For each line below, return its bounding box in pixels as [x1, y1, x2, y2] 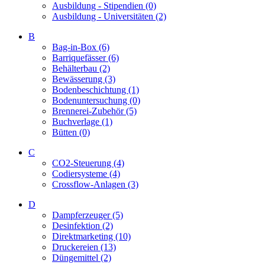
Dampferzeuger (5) [52, 210, 123, 220]
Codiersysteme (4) [52, 169, 120, 179]
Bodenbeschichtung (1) [52, 85, 139, 95]
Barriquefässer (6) [52, 53, 119, 63]
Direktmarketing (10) [52, 231, 131, 241]
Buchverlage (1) [52, 117, 112, 127]
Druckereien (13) [52, 242, 116, 252]
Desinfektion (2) [52, 221, 113, 231]
